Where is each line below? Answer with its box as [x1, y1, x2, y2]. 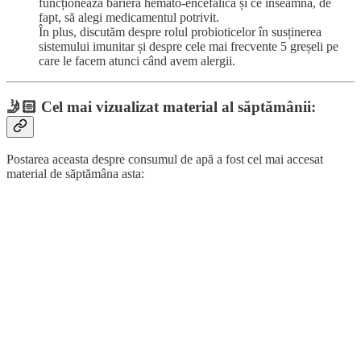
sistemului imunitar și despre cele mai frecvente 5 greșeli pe [39, 39, 338, 53]
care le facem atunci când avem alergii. [39, 54, 235, 68]
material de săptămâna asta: [6, 167, 144, 181]
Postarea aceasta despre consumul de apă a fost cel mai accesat [6, 152, 323, 167]
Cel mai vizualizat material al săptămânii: [41, 98, 316, 115]
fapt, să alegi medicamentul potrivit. [39, 10, 219, 24]
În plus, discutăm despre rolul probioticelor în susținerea [39, 25, 322, 39]
